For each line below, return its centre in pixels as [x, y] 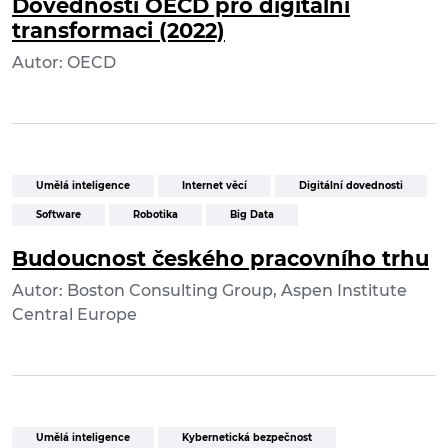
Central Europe [74, 315]
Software [58, 215]
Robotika [155, 215]
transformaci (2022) [118, 31]
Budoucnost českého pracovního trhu [220, 259]
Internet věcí [214, 186]
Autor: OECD [64, 63]
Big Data [252, 215]
